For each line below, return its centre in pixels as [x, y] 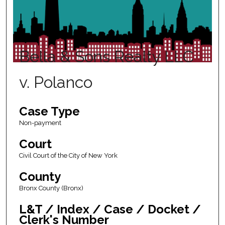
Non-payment [40, 123]
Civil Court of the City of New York [68, 156]
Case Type [49, 111]
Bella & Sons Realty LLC [106, 57]
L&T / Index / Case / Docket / [110, 209]
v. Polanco [55, 82]
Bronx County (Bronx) [51, 188]
